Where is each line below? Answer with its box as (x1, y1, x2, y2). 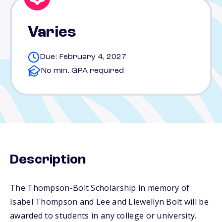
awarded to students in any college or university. (10, 210, 197, 221)
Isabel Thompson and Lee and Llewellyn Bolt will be (10, 196, 209, 207)
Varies (28, 25, 77, 41)
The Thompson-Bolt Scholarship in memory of (10, 182, 190, 193)
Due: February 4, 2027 (40, 53, 126, 61)
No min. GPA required (41, 67, 124, 75)
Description (10, 153, 86, 167)
